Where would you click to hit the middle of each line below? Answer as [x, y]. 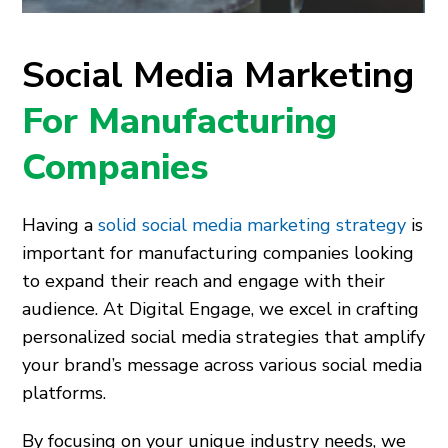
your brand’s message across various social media [222, 365]
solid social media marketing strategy [252, 225]
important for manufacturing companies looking [218, 253]
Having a [60, 225]
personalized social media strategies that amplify [224, 337]
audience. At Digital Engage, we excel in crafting [221, 309]
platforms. [64, 393]
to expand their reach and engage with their [204, 281]
